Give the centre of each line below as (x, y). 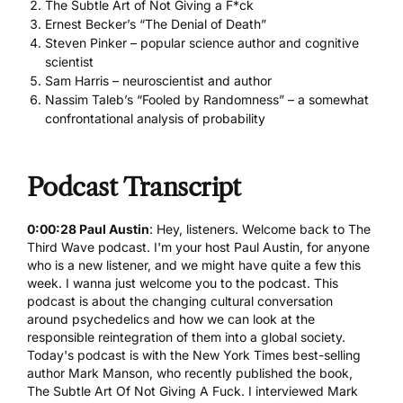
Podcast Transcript (134, 188)
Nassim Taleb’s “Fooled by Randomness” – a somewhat (207, 100)
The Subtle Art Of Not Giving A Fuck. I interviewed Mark (193, 390)
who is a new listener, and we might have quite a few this (194, 264)
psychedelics (111, 318)
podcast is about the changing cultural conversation (180, 300)
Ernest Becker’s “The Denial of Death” (156, 24)
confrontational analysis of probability (155, 119)
